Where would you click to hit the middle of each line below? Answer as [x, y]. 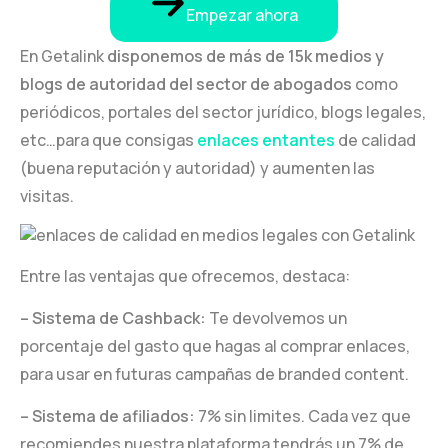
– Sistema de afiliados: [107, 415]
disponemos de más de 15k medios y [245, 55]
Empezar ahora [242, 14]
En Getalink [63, 55]
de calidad [377, 139]
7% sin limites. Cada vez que [303, 415]
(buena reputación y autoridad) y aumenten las [197, 167]
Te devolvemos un [276, 317]
